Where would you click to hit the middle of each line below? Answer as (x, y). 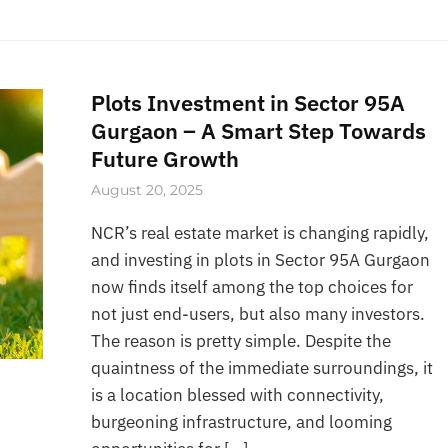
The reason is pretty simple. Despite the (241, 341)
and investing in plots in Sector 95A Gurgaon (261, 260)
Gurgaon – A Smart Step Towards (259, 131)
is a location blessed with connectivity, (238, 395)
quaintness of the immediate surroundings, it (262, 368)
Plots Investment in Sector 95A (248, 103)
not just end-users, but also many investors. (258, 314)
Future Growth (165, 159)
